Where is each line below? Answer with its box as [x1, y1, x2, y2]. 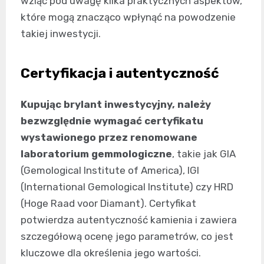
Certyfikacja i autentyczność [21, 64, 219, 81]
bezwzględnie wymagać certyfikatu [21, 114, 203, 127]
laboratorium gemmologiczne [21, 147, 172, 160]
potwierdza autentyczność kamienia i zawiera [21, 213, 237, 226]
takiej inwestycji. [21, 27, 101, 39]
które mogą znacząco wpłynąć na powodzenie [21, 11, 236, 23]
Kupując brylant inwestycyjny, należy [21, 98, 211, 110]
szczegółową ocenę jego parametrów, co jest [21, 230, 233, 242]
